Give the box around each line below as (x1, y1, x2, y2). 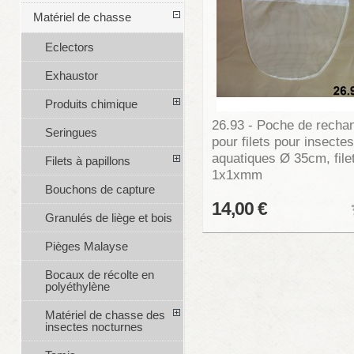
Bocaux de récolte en (44, 268, 154, 282)
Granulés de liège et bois (44, 211, 172, 225)
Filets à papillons (44, 154, 130, 168)
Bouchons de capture (44, 183, 155, 197)
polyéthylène (44, 280, 110, 294)
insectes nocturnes (44, 320, 143, 334)
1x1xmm (211, 167, 262, 183)
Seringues (44, 126, 97, 140)
